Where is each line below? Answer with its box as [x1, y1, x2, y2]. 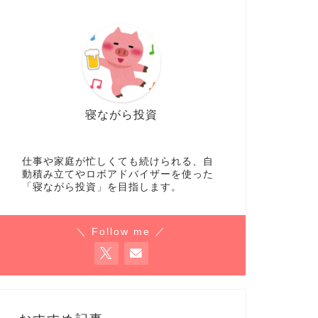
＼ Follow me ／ [76, 226, 167, 238]
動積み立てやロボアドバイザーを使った [21, 169, 214, 180]
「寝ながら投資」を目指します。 [21, 182, 182, 193]
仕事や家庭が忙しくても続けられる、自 [21, 156, 214, 168]
